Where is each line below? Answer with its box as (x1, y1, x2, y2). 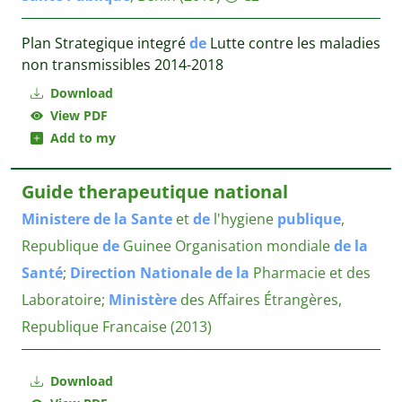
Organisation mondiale (175, 236, 334, 256)
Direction (70, 263, 136, 283)
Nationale (140, 263, 212, 283)
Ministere (22, 209, 90, 229)
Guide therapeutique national (22, 179, 288, 204)
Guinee (119, 236, 171, 256)
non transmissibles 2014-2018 (22, 55, 223, 74)
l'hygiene (210, 209, 277, 229)
